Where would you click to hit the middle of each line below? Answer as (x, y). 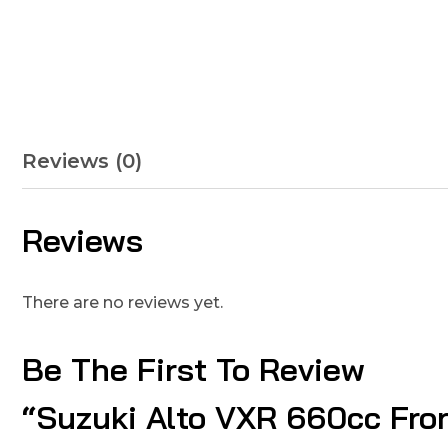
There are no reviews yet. (122, 302)
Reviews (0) (82, 161)
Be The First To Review (193, 369)
